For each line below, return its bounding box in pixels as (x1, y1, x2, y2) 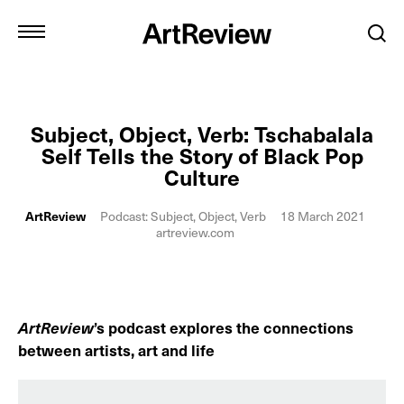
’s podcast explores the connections (94, 316, 353, 339)
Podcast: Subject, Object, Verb (99, 207, 266, 225)
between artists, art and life (18, 338, 215, 362)
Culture (164, 161, 240, 193)
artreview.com (155, 223, 234, 242)
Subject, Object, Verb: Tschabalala (31, 117, 373, 150)
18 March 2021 (280, 207, 365, 225)
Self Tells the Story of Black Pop (41, 139, 363, 171)
